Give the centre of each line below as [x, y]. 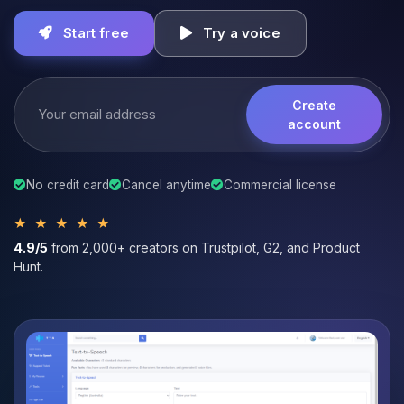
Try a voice [239, 33]
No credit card [68, 185]
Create [314, 105]
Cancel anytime [166, 185]
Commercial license [280, 185]
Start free [94, 33]
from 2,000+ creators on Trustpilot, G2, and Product [204, 248]
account [314, 124]
